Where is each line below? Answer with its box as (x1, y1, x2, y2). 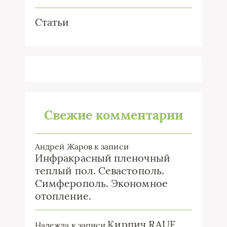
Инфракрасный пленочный (35, 151, 170, 164)
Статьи (35, 15, 69, 28)
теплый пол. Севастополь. (35, 164, 164, 177)
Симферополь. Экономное (35, 176, 168, 190)
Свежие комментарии (44, 106, 183, 123)
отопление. (35, 189, 91, 202)
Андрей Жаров (35, 141, 92, 152)
